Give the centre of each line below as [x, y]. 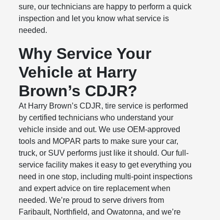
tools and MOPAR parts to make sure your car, [99, 141]
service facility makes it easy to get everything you [105, 165]
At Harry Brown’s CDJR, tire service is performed [104, 106]
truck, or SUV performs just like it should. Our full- [104, 153]
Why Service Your [85, 54]
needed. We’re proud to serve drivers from [92, 200]
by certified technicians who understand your [96, 118]
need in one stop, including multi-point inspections [106, 177]
